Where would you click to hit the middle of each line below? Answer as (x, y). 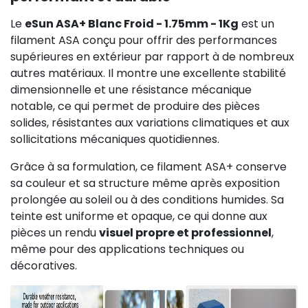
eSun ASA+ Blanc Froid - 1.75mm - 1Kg (132, 23)
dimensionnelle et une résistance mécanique (131, 89)
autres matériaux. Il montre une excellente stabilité (148, 73)
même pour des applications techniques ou (127, 249)
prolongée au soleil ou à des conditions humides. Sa (147, 199)
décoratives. (44, 265)
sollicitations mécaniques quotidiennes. (115, 139)
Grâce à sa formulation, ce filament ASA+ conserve (148, 166)
